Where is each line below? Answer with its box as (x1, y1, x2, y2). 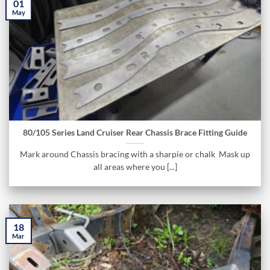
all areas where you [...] (93, 162, 177, 172)
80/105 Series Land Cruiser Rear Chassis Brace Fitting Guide (23, 128, 247, 138)
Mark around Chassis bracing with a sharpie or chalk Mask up (20, 149, 250, 160)
